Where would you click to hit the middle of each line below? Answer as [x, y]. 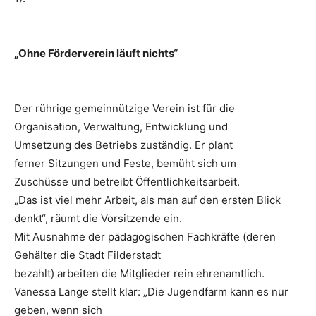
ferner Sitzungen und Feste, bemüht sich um [125, 164]
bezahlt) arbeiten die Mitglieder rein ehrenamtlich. [139, 274]
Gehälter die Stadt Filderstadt [87, 255]
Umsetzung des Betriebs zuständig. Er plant [123, 145]
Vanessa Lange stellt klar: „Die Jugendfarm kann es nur [151, 292]
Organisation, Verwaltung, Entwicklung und [121, 127]
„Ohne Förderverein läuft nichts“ [96, 54]
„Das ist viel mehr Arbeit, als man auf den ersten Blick [147, 200]
